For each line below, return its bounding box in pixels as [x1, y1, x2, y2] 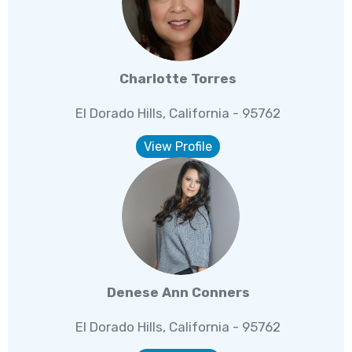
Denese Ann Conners [106, 284, 250, 301]
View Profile [144, 139, 213, 155]
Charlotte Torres [119, 71, 237, 87]
